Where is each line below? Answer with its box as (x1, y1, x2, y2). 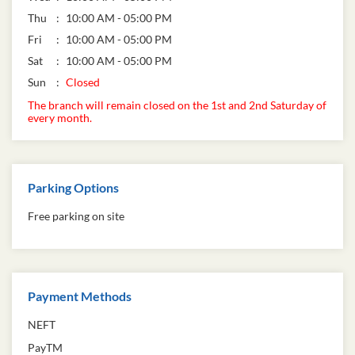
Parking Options (28, 179, 119, 195)
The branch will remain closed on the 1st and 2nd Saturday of (28, 97, 326, 112)
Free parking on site (28, 209, 124, 223)
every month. (28, 110, 92, 124)
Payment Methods (28, 288, 132, 304)
